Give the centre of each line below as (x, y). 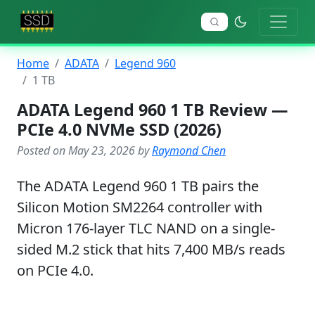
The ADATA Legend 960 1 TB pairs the (138, 186)
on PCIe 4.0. (55, 270)
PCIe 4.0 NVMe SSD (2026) (119, 129)
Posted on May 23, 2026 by (84, 150)
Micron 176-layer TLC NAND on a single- (146, 228)
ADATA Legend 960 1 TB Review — (152, 110)
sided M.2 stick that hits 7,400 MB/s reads (151, 249)
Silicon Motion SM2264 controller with (140, 207)
